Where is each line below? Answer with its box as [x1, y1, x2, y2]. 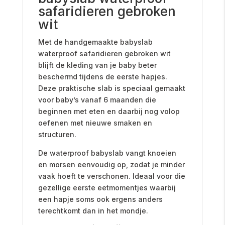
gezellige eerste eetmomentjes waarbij [38, 183, 176, 192]
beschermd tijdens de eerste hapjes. [38, 72, 167, 81]
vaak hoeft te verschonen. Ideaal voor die [38, 171, 185, 180]
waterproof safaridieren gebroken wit [38, 49, 171, 58]
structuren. [38, 130, 76, 139]
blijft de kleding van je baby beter [38, 60, 157, 69]
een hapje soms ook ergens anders [38, 194, 163, 203]
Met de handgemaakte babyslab [38, 37, 153, 46]
